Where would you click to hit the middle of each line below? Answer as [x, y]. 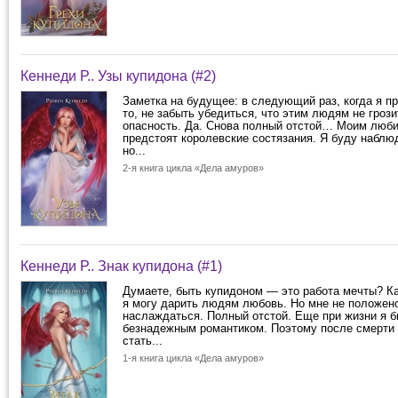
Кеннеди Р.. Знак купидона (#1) [121, 266]
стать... [143, 341]
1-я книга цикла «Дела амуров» [193, 358]
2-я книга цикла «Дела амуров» [193, 168]
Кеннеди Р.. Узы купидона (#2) [118, 76]
